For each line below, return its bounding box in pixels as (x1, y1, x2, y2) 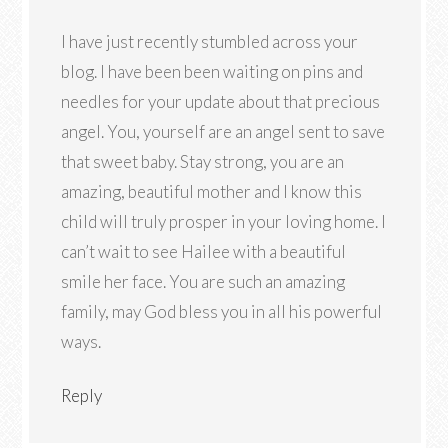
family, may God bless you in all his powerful (61, 301, 383, 322)
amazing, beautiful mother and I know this (61, 181, 363, 202)
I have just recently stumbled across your (61, 31, 359, 52)
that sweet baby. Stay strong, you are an (61, 151, 345, 172)
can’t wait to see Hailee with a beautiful (61, 241, 347, 262)
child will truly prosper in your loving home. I (61, 211, 387, 232)
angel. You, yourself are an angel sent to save (61, 121, 386, 142)
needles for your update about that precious (61, 91, 381, 112)
